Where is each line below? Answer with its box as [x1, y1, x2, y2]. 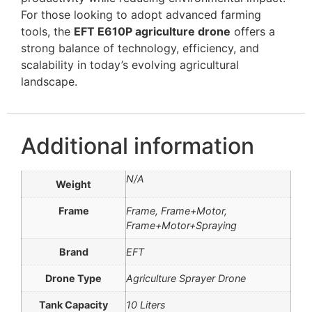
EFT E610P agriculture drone [74, 24, 231, 38]
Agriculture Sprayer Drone [126, 272, 246, 285]
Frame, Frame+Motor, [126, 205, 227, 217]
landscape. [21, 74, 77, 88]
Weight [56, 178, 91, 191]
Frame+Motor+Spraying [126, 219, 237, 232]
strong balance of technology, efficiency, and [21, 40, 259, 55]
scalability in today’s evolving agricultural [21, 57, 239, 72]
